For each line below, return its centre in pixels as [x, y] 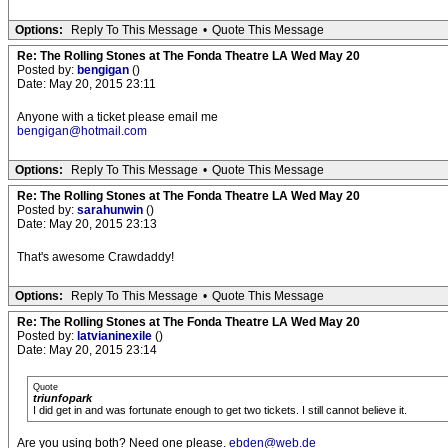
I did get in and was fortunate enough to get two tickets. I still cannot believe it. [220, 410]
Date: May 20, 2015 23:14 [87, 350]
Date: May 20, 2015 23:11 [86, 84]
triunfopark [62, 398]
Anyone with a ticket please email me [117, 117]
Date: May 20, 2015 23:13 [87, 224]
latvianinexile [116, 336]
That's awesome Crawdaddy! [95, 257]
